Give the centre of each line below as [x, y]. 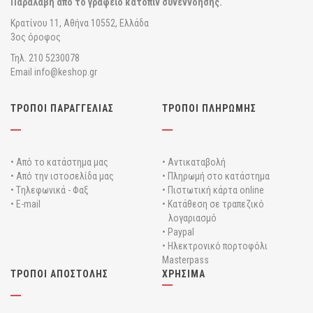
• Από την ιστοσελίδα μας [62, 176]
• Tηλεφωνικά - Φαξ [49, 190]
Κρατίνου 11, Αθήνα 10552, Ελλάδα [81, 23]
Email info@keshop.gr [54, 72]
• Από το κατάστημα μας [59, 162]
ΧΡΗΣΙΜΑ [183, 274]
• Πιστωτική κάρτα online [213, 190]
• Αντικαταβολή [194, 162]
